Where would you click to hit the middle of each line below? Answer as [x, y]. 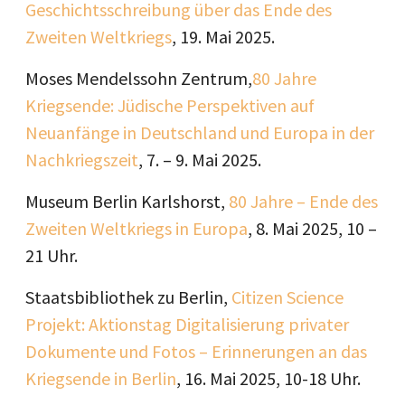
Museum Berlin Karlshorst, [127, 201]
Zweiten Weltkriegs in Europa [137, 228]
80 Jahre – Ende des [303, 201]
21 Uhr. [52, 255]
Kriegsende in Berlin [101, 378]
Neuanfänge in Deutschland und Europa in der [200, 132]
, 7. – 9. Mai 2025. [200, 160]
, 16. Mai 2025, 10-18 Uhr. [268, 378]
